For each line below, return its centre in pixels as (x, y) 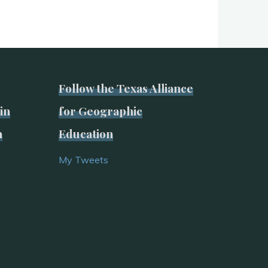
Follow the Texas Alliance (126, 88)
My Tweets (83, 159)
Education (86, 133)
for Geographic (100, 111)
